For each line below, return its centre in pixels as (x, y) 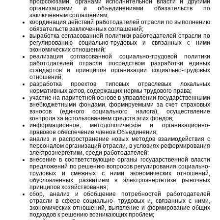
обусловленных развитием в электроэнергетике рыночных (120, 180)
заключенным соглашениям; (69, 15)
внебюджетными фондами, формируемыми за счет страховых (120, 104)
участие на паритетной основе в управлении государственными (120, 97)
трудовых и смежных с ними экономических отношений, (120, 173)
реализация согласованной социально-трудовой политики (120, 56)
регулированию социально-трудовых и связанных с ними (120, 42)
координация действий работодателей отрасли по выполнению (120, 22)
